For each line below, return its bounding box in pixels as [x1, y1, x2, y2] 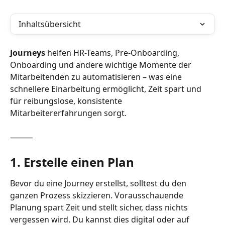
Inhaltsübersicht [19, 19, 81, 30]
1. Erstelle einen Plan [10, 154, 134, 171]
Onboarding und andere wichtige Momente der [10, 59, 193, 70]
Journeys [10, 47, 45, 58]
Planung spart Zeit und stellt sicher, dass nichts [10, 202, 190, 213]
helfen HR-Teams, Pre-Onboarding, [45, 47, 181, 58]
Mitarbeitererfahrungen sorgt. [10, 107, 127, 119]
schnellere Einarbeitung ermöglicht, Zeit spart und [10, 83, 203, 94]
